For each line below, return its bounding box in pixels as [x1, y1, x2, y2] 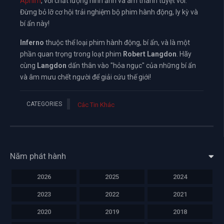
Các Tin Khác [77, 100, 114, 108]
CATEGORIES [26, 100, 62, 107]
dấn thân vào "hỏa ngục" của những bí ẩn [66, 61, 196, 69]
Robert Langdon [123, 49, 176, 58]
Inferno [20, 38, 44, 46]
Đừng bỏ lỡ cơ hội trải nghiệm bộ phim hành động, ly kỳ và [20, 7, 198, 16]
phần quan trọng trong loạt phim [20, 49, 123, 58]
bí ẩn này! [20, 19, 49, 27]
